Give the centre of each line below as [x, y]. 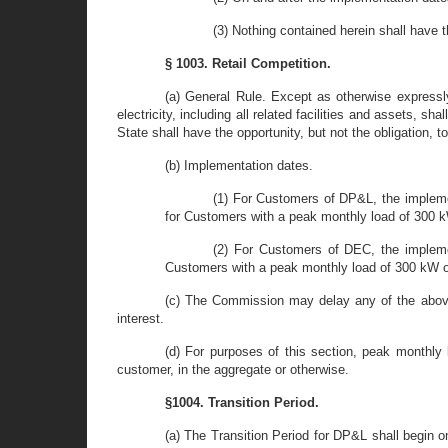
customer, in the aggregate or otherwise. [233, 369]
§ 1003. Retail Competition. [248, 63]
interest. [140, 318]
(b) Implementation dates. [239, 165]
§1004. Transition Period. [242, 402]
